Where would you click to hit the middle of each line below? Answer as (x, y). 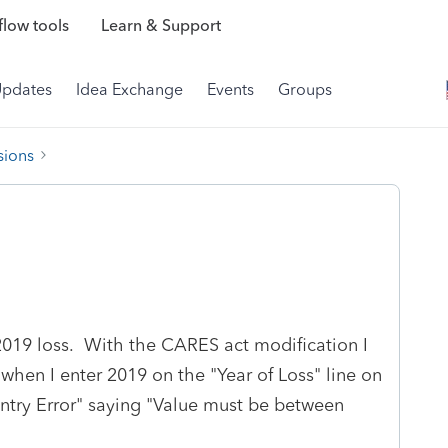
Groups (305, 89)
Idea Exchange (129, 89)
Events (230, 89)
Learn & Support (160, 26)
